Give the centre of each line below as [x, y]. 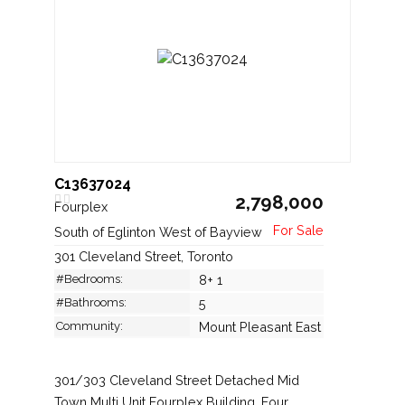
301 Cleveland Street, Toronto [144, 256]
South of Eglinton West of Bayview [160, 231]
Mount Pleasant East [260, 326]
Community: [89, 325]
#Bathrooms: [91, 302]
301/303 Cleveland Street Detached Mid [177, 380]
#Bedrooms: [89, 278]
